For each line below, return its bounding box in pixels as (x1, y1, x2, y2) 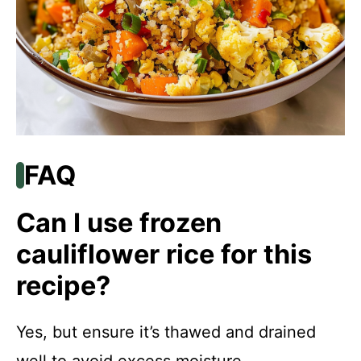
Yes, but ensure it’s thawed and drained (16, 322, 316, 342)
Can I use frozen (16, 207, 222, 239)
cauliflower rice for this (16, 239, 312, 271)
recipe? (16, 270, 110, 302)
